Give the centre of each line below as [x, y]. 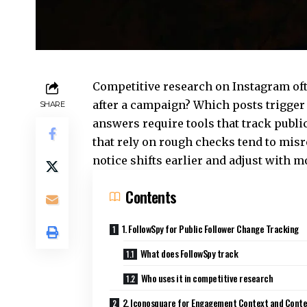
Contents [151, 197]
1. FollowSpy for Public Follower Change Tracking [210, 229]
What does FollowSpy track [189, 254]
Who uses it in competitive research [207, 278]
